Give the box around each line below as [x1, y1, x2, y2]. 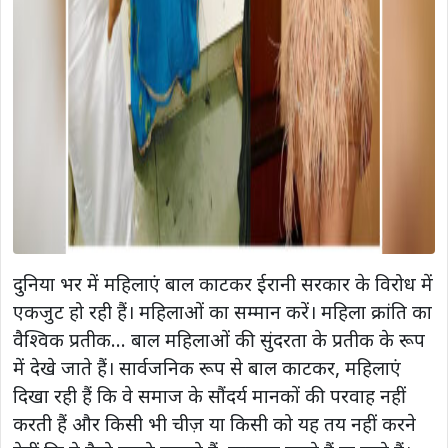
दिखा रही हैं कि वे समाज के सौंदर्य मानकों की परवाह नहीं [13, 382, 406, 410]
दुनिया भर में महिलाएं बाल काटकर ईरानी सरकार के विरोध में [13, 270, 433, 298]
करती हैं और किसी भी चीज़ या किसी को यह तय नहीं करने [13, 410, 416, 438]
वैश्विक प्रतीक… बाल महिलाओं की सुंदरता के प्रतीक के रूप [13, 326, 425, 354]
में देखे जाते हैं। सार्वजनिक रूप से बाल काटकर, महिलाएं [13, 354, 401, 382]
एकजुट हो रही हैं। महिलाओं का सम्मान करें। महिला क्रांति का [13, 298, 432, 326]
